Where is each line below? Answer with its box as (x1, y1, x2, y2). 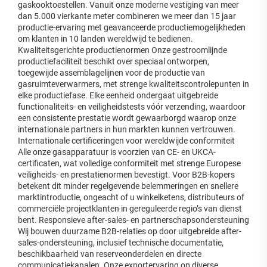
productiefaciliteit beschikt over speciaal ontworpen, (18, 56, 209, 66)
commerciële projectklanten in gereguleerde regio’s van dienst (18, 203, 242, 213)
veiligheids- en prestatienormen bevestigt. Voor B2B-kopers (18, 169, 235, 179)
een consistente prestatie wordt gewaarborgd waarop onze (18, 113, 236, 123)
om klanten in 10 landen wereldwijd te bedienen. (18, 33, 193, 44)
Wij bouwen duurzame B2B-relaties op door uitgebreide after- (18, 226, 241, 236)
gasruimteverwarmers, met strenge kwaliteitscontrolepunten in (18, 79, 249, 89)
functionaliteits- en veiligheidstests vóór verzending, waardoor (18, 101, 246, 111)
